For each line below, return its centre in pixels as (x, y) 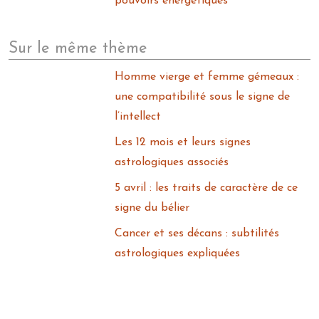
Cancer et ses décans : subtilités (197, 234)
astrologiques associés (172, 162)
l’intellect (138, 117)
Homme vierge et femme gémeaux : (207, 77)
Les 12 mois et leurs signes (183, 142)
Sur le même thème (78, 49)
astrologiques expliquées (178, 253)
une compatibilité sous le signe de (203, 97)
